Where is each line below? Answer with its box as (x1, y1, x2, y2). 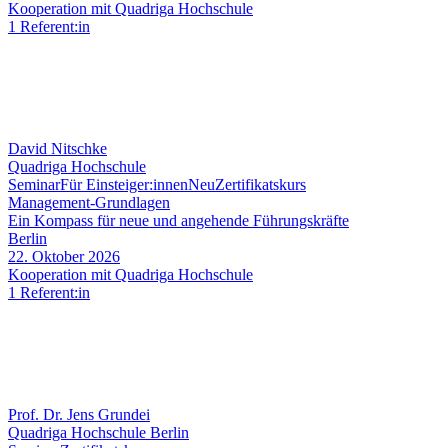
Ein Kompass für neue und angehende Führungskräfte (8, 212, 349, 230)
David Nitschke (8, 140, 107, 158)
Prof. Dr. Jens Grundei (8, 406, 150, 424)
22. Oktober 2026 (8, 248, 120, 266)
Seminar (8, 176, 60, 194)
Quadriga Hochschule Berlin (8, 424, 189, 442)
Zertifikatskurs (215, 176, 306, 194)
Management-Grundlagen (8, 194, 170, 212)
